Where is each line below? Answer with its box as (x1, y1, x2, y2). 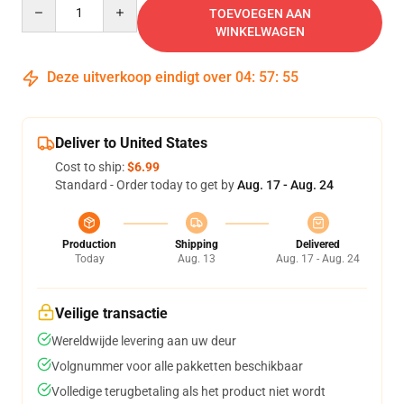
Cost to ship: (55, 160, 127, 174)
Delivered (296, 238, 340, 251)
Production (62, 238, 116, 251)
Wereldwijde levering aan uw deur (51, 334, 236, 348)
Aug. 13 (177, 252, 216, 265)
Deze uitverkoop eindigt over (43, 69, 235, 86)
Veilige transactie (55, 305, 168, 322)
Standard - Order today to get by (55, 178, 237, 192)
